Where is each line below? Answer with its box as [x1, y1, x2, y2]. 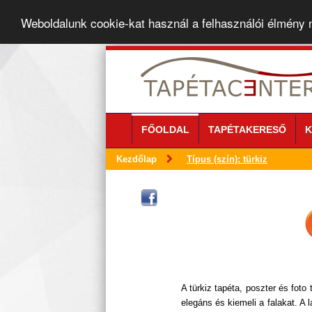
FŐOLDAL [141, 124, 189, 135]
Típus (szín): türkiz [187, 154, 267, 164]
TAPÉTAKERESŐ [208, 124, 286, 135]
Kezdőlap [116, 154, 157, 164]
